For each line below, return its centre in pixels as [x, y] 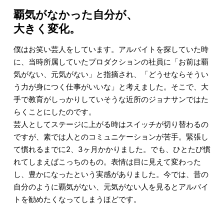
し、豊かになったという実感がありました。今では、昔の [111, 174]
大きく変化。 [47, 28]
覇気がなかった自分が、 [75, 14]
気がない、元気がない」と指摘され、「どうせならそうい [111, 74]
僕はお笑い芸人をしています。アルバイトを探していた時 [111, 49]
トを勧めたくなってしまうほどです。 [77, 199]
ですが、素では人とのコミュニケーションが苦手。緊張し [111, 137]
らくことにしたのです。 [54, 112]
